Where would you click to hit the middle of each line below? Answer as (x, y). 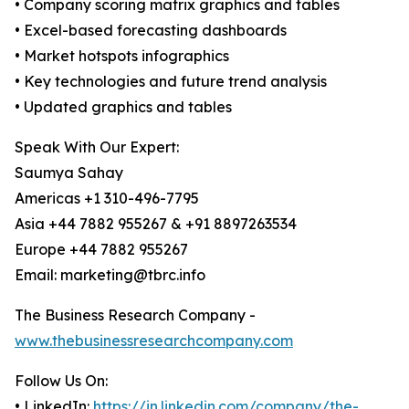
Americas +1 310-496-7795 (107, 199)
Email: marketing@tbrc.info (110, 275)
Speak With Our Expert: (97, 147)
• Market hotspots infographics (122, 56)
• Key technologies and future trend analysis (171, 82)
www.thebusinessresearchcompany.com (154, 341)
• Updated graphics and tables (123, 107)
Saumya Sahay (69, 173)
